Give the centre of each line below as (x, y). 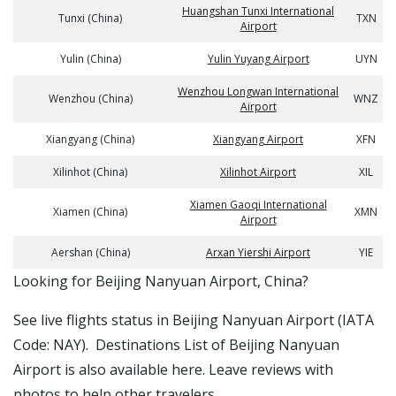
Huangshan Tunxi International (258, 11)
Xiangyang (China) (90, 139)
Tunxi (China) (90, 18)
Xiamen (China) (90, 212)
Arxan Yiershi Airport (258, 252)
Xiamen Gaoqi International (258, 205)
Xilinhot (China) (90, 172)
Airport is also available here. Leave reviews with (173, 369)
